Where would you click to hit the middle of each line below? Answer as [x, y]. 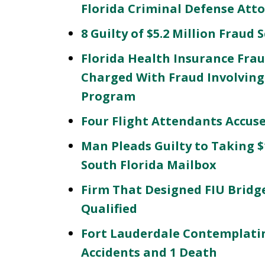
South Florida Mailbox [149, 165]
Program [108, 96]
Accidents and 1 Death [149, 252]
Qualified [109, 209]
